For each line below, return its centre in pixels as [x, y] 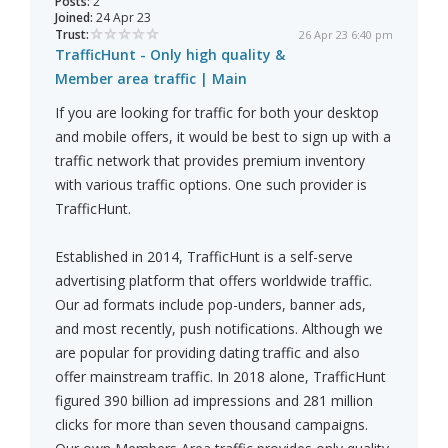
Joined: [74, 18]
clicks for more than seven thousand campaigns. [211, 425]
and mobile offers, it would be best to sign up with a [223, 137]
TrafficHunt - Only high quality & [170, 55]
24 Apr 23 [122, 18]
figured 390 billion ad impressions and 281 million [214, 401]
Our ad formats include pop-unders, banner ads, [210, 305]
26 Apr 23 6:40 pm [346, 35]
